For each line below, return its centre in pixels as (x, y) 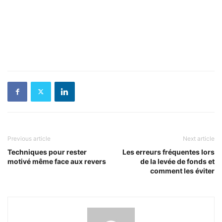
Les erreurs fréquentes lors (168, 152)
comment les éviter (182, 170)
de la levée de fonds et (177, 161)
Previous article (29, 138)
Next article (199, 138)
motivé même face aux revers (57, 161)
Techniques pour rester (47, 152)
